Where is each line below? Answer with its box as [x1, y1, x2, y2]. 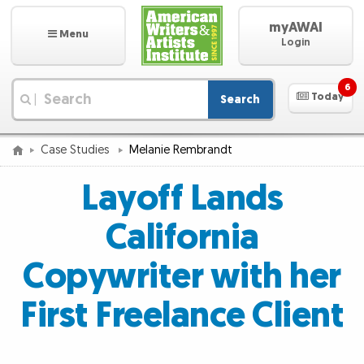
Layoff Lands [81, 175, 283, 223]
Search [220, 91, 261, 107]
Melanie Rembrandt [129, 141, 233, 158]
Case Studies [41, 141, 113, 158]
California [105, 214, 259, 262]
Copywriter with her [23, 253, 341, 301]
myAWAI [269, 19, 323, 37]
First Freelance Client [20, 292, 344, 340]
